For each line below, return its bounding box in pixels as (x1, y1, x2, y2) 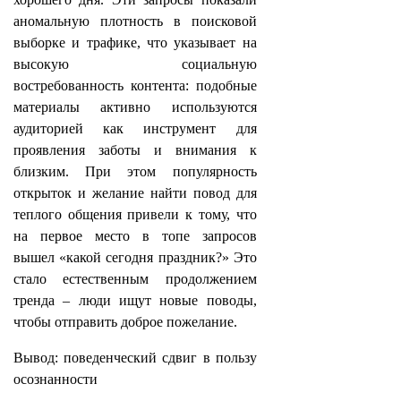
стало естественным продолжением (13, 271, 257, 286)
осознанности (13, 371, 98, 387)
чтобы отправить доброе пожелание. (13, 314, 237, 329)
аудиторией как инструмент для (13, 121, 257, 136)
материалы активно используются (13, 99, 257, 115)
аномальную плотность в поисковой (13, 13, 257, 29)
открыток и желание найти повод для (13, 185, 257, 200)
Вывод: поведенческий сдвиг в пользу (13, 350, 257, 365)
